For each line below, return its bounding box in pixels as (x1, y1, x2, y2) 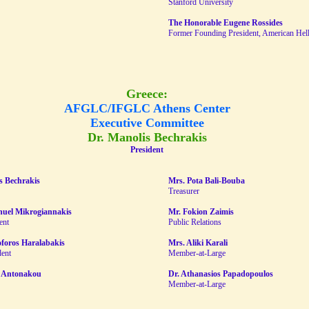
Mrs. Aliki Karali (168, 238, 228, 248)
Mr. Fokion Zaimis (168, 207, 234, 217)
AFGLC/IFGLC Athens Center (63, 101, 230, 115)
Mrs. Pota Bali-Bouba (168, 176, 245, 186)
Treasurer (168, 186, 199, 196)
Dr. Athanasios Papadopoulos (168, 269, 273, 279)
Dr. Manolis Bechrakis (87, 130, 207, 144)
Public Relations (168, 217, 221, 227)
